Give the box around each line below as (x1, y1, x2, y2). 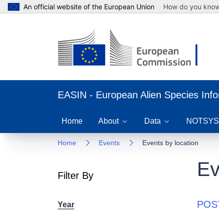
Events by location (142, 139, 198, 147)
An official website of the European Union (23, 2, 154, 11)
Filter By (58, 170, 93, 181)
